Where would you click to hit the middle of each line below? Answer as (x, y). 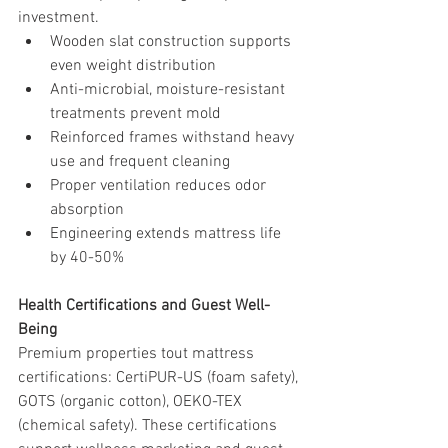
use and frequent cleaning (140, 161)
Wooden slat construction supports (172, 41)
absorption (87, 209)
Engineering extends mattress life (167, 233)
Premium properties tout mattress (138, 353)
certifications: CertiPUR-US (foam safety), (160, 377)
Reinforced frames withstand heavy (174, 137)
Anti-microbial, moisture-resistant (169, 89)
